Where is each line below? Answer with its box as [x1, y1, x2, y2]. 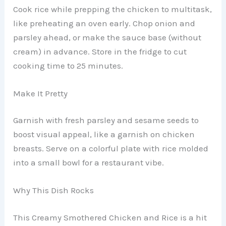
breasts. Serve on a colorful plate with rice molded [13, 143, 209, 154]
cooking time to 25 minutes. [13, 60, 124, 71]
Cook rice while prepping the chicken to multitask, [13, 4, 212, 14]
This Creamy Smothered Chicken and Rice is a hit [13, 212, 207, 222]
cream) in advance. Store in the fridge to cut [13, 46, 187, 56]
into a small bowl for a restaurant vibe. [13, 157, 164, 168]
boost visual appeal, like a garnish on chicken [13, 129, 195, 140]
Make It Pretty [13, 88, 68, 98]
